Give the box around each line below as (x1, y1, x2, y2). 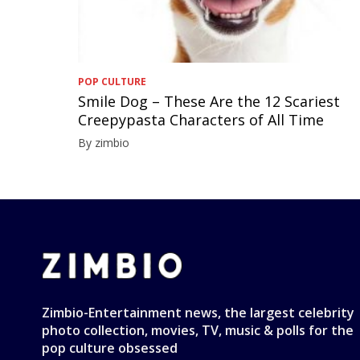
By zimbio (78, 134, 130, 150)
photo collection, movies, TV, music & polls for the (42, 321, 354, 339)
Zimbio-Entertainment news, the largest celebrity (42, 303, 354, 321)
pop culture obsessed (42, 338, 178, 357)
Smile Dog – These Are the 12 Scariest (78, 91, 341, 111)
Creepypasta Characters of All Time (78, 109, 325, 129)
